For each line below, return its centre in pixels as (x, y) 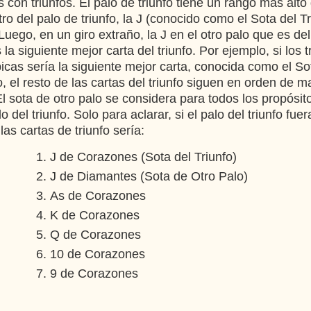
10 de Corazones (98, 254)
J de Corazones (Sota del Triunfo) (143, 157)
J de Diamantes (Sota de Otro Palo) (149, 176)
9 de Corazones (94, 274)
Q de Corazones (95, 235)
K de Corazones (95, 215)
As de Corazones (98, 196)
